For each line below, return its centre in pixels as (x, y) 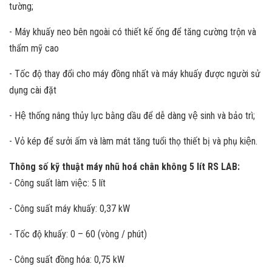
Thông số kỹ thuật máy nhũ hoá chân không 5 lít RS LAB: (124, 167)
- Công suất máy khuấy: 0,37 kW (70, 209)
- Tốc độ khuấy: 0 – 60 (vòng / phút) (78, 234)
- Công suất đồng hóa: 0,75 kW (67, 260)
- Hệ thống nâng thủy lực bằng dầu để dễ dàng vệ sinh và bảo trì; (132, 116)
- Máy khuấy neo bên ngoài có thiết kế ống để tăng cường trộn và (133, 32)
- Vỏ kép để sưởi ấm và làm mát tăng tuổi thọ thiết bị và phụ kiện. (133, 141)
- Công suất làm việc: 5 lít (57, 183)
